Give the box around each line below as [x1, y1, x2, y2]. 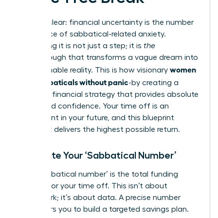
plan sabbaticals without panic [18, 76, 128, 87]
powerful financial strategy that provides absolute [18, 90, 199, 98]
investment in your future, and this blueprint [18, 113, 174, 122]
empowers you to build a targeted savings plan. [18, 205, 189, 213]
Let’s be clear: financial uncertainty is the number [18, 18, 194, 26]
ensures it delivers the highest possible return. [18, 125, 180, 133]
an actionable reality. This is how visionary [18, 66, 170, 74]
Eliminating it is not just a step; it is [18, 41, 144, 50]
